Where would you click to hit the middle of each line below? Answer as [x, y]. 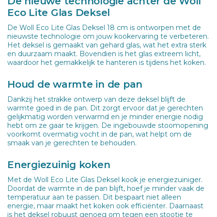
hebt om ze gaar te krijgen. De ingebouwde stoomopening [108, 125]
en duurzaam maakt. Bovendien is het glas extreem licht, [104, 54]
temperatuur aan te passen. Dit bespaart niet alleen [94, 197]
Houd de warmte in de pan [75, 84]
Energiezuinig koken [59, 164]
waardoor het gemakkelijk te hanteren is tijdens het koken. [107, 62]
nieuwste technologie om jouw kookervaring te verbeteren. [108, 36]
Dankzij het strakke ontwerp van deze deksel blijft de [96, 99]
